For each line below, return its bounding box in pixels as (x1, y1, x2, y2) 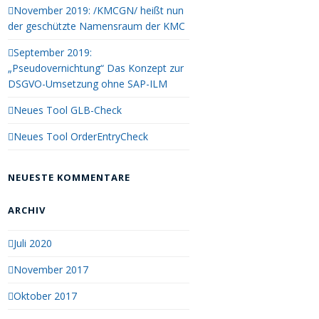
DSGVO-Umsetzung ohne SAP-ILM (8, 77, 168, 91)
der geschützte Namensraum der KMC (8, 19, 186, 33)
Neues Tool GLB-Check (14, 103, 122, 117)
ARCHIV (8, 204, 46, 217)
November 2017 (14, 263, 89, 277)
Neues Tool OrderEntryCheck (14, 130, 149, 144)
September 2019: (14, 46, 93, 60)
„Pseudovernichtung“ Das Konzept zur (8, 61, 184, 75)
